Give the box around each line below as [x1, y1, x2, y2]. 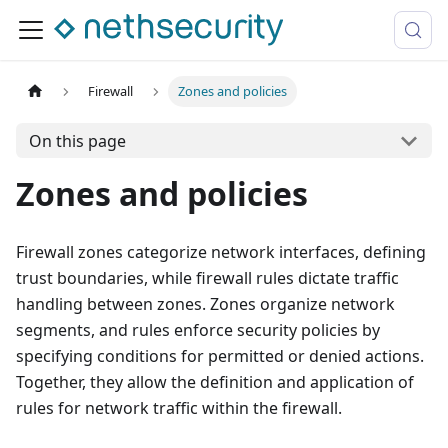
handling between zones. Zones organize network [16, 293, 395, 315]
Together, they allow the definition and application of [16, 371, 414, 393]
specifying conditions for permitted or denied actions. [16, 345, 424, 367]
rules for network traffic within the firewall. [16, 397, 342, 419]
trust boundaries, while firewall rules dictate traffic [16, 267, 399, 289]
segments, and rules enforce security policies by [16, 319, 380, 341]
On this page [28, 129, 126, 152]
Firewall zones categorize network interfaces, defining [16, 241, 426, 263]
